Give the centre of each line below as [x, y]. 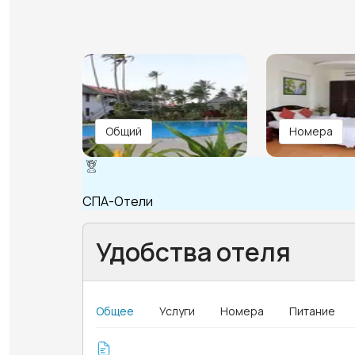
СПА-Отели [118, 201]
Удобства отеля [193, 252]
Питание [312, 311]
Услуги [177, 311]
